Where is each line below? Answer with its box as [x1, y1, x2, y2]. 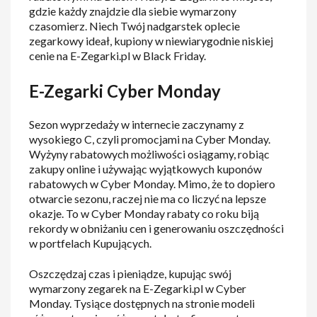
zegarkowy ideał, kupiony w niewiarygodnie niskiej [29, 33, 274, 47]
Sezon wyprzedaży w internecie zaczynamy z [29, 117, 245, 132]
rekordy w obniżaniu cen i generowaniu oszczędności [29, 221, 284, 236]
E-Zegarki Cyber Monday [29, 80, 221, 101]
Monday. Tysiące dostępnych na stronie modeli [29, 296, 255, 311]
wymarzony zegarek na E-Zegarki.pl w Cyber [29, 282, 247, 296]
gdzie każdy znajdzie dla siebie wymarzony [29, 4, 237, 18]
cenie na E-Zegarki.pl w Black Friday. [29, 48, 209, 62]
